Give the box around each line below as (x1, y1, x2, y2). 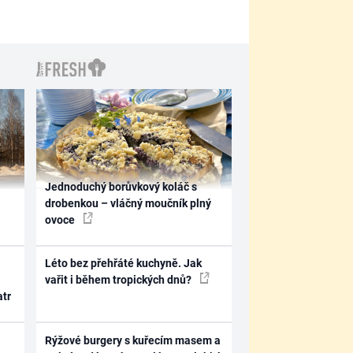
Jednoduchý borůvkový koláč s (45, 180, 198, 193)
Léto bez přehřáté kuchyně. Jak (45, 257, 203, 269)
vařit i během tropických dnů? (45, 273, 195, 286)
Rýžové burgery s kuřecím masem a (45, 333, 221, 347)
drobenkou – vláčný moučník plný (45, 196, 212, 210)
